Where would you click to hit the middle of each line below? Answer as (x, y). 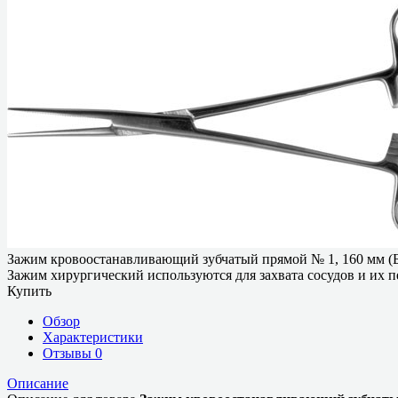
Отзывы (69, 353)
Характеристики (93, 337)
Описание (38, 383)
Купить (29, 291)
